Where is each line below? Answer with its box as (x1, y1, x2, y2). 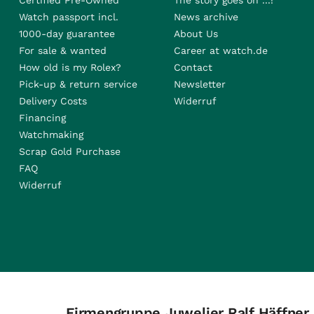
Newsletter (173, 78, 226, 90)
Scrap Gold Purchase (18, 146, 121, 157)
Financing (18, 112, 66, 123)
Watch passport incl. (18, 11, 118, 22)
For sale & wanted (18, 45, 107, 56)
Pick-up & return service (18, 78, 137, 90)
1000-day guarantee (18, 28, 115, 39)
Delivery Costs (18, 95, 87, 107)
